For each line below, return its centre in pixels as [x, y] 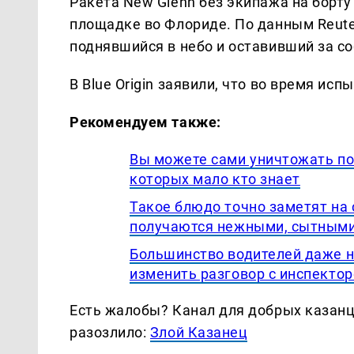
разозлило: [110, 332]
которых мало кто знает [215, 179]
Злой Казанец [199, 332]
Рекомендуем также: [145, 122]
